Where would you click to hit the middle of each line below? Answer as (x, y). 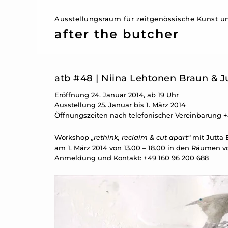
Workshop (73, 137)
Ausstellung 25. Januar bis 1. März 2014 (120, 105)
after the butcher (117, 34)
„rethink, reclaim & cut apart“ (142, 137)
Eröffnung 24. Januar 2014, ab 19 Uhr (117, 95)
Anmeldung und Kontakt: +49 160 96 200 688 (132, 158)
